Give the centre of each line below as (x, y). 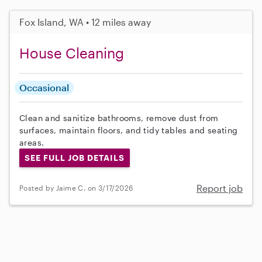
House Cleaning (72, 53)
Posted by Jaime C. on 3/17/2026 (76, 188)
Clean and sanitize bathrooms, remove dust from (119, 118)
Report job (220, 188)
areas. (32, 143)
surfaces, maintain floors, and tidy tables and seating (129, 130)
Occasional (44, 88)
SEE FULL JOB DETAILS (74, 158)
